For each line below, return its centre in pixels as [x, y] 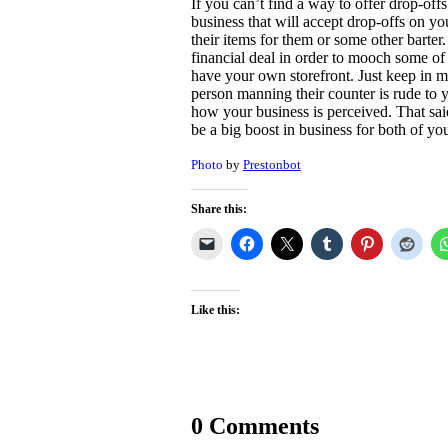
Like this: [215, 309]
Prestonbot [271, 164]
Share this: [218, 208]
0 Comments [254, 425]
